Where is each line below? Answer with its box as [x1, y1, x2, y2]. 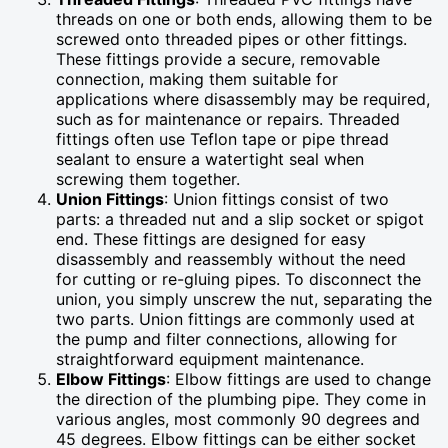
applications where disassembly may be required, [56, 88, 430, 109]
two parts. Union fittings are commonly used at [56, 308, 415, 329]
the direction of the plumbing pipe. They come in [56, 388, 426, 409]
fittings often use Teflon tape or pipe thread [56, 128, 389, 149]
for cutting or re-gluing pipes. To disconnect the [56, 268, 421, 289]
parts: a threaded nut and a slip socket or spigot [56, 208, 424, 229]
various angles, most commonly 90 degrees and [56, 408, 420, 429]
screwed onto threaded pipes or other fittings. [56, 28, 407, 49]
